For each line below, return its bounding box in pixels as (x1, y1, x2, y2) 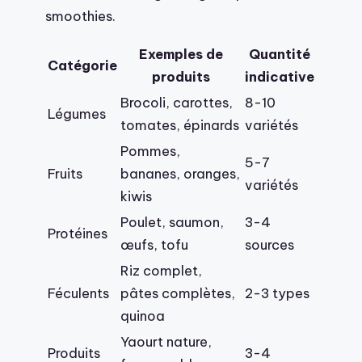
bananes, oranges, (120, 165, 240, 183)
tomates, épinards (120, 116, 239, 134)
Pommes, (120, 142, 180, 160)
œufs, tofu (120, 236, 188, 254)
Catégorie (48, 57, 117, 74)
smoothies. (45, 6, 116, 24)
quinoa (120, 307, 165, 325)
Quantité (249, 45, 310, 63)
